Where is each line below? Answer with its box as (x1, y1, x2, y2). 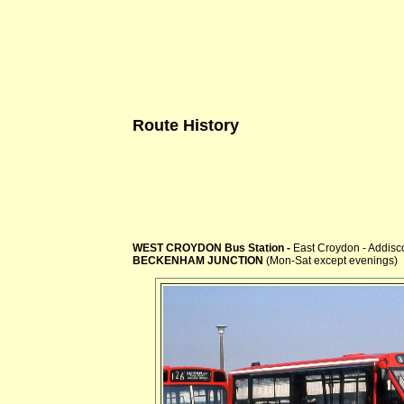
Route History (133, 115, 239, 134)
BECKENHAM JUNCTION (133, 253, 263, 267)
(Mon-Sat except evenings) (263, 253, 398, 267)
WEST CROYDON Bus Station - (133, 241, 293, 254)
